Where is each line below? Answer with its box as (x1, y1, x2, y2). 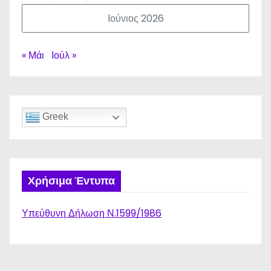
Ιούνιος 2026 (107, 11, 164, 25)
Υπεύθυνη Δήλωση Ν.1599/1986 (22, 206, 162, 220)
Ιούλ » (51, 48, 76, 62)
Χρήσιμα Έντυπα (28, 174, 115, 188)
